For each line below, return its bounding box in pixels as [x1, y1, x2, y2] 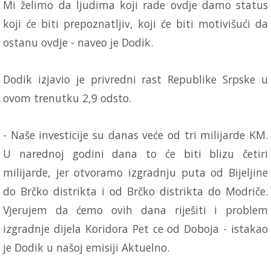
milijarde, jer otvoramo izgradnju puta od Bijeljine [3, 165, 268, 180]
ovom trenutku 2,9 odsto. [3, 91, 131, 106]
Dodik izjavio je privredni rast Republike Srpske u [3, 72, 268, 87]
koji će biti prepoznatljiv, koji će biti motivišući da [3, 16, 268, 31]
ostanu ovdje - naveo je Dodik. [3, 35, 153, 50]
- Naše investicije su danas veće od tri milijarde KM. [3, 128, 268, 143]
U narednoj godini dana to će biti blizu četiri [3, 146, 268, 162]
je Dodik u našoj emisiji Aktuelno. [3, 240, 169, 255]
